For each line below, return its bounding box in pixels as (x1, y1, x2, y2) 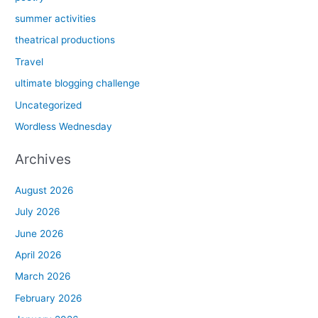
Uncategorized (15, 99, 82, 111)
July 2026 (15, 206, 61, 218)
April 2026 (15, 248, 62, 261)
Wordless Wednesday (15, 121, 113, 133)
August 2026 (15, 184, 75, 196)
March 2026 (15, 270, 72, 283)
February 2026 (15, 292, 83, 304)
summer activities (15, 13, 97, 25)
